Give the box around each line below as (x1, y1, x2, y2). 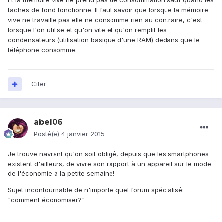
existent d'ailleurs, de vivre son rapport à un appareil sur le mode (8, 160, 211, 168)
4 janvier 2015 (61, 130, 105, 138)
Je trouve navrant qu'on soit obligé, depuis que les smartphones (8, 150, 209, 158)
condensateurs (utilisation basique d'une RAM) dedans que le (8, 36, 200, 44)
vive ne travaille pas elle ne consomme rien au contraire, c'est (8, 16, 202, 24)
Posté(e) (34, 130, 61, 138)
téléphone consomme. (8, 46, 77, 54)
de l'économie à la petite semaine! (8, 169, 114, 178)
